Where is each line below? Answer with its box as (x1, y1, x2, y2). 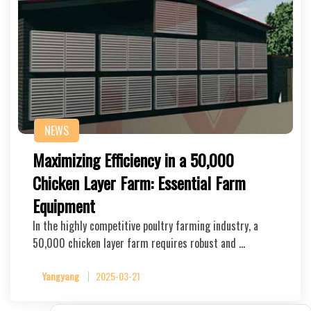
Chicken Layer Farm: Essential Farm (33, 170, 246, 195)
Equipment (33, 193, 95, 218)
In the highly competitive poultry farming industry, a (33, 217, 258, 234)
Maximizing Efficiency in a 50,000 (33, 147, 234, 172)
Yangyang (42, 269, 79, 283)
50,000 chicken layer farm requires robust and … (33, 235, 245, 251)
